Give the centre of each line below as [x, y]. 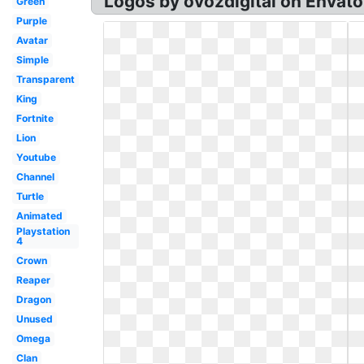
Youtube [36, 157]
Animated [39, 216]
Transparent [45, 79]
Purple [31, 21]
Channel [35, 177]
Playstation [43, 231]
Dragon [33, 299]
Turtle [30, 196]
